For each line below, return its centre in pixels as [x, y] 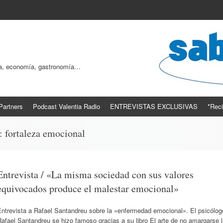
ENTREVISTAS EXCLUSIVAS [154, 106]
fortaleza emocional [45, 133]
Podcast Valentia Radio [66, 106]
